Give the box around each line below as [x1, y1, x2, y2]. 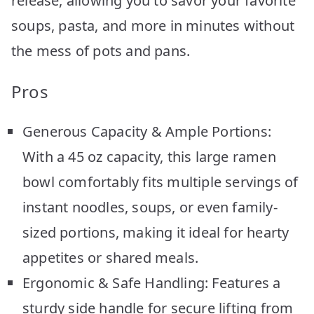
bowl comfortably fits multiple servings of [22, 172, 299, 191]
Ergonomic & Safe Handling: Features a [22, 273, 281, 292]
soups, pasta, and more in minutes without [11, 15, 295, 35]
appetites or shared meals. [22, 247, 199, 267]
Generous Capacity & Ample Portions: [22, 121, 272, 141]
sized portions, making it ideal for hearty [22, 222, 289, 242]
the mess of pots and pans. [11, 41, 191, 60]
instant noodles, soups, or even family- [22, 197, 278, 217]
